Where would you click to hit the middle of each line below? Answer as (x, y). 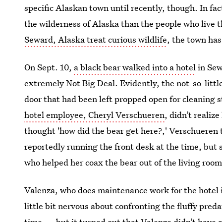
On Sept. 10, (49, 67)
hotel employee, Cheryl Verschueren (95, 115)
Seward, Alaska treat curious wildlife (96, 39)
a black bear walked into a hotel (135, 67)
